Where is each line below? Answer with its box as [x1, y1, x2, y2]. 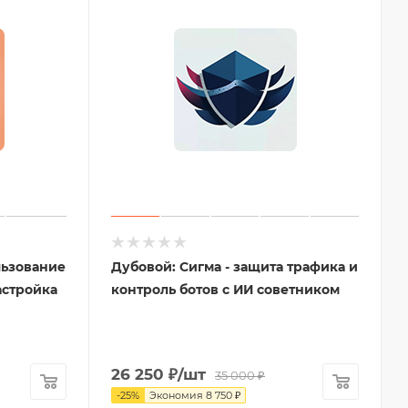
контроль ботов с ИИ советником [111, 281, 340, 299]
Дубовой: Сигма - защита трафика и [111, 259, 358, 276]
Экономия [149, 389, 203, 403]
